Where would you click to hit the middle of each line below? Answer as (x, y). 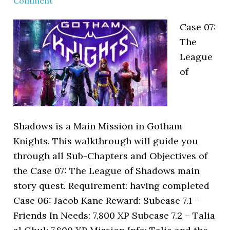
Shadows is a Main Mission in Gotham (98, 126)
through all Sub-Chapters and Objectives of (111, 156)
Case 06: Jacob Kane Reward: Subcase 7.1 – (107, 200)
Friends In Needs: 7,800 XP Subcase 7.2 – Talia (114, 215)
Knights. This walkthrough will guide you (106, 141)
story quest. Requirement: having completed (112, 186)
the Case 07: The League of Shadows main (107, 171)
